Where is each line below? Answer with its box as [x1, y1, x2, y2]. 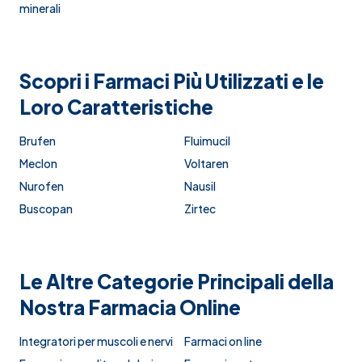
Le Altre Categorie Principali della [19, 269, 334, 294]
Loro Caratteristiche [19, 95, 213, 120]
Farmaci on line [184, 334, 262, 349]
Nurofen [19, 179, 64, 194]
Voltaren [184, 156, 229, 171]
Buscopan [19, 201, 73, 217]
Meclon [19, 156, 57, 171]
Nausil [184, 179, 216, 194]
